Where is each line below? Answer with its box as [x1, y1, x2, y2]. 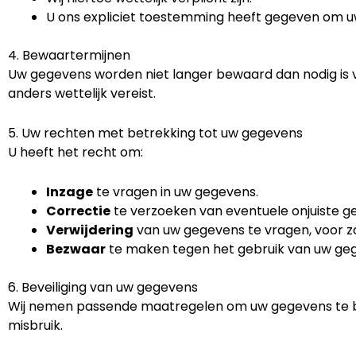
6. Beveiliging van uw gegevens [8, 277, 198, 296]
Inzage [46, 182, 93, 201]
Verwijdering [46, 220, 133, 239]
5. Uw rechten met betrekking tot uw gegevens [8, 123, 303, 142]
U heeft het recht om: [8, 142, 143, 161]
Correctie [46, 201, 110, 220]
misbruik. [8, 315, 63, 335]
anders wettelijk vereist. [8, 84, 156, 103]
